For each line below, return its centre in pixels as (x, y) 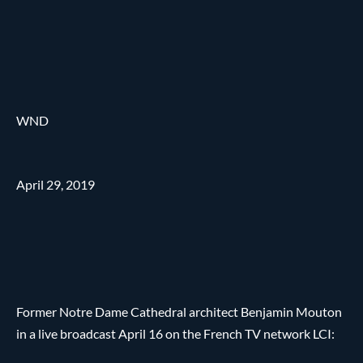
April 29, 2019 (56, 184)
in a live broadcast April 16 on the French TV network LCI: (175, 333)
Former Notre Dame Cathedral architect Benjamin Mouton (179, 311)
